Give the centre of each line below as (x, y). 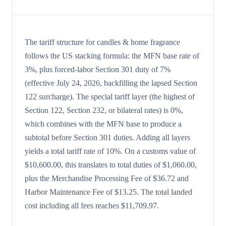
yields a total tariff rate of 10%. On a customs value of (110, 151)
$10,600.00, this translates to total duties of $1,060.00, (111, 165)
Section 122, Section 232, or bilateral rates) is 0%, (104, 110)
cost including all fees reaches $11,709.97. (92, 206)
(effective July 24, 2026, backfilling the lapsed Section (111, 83)
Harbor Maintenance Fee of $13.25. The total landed (108, 192)
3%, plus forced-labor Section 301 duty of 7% (98, 70)
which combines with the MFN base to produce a (103, 124)
